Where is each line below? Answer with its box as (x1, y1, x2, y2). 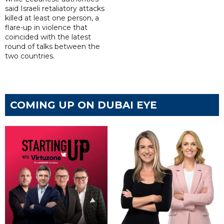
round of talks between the (5, 42, 100, 51)
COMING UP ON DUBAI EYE (10, 99, 157, 111)
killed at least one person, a (5, 13, 99, 23)
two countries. (5, 51, 54, 61)
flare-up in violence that (5, 23, 87, 32)
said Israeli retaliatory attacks (5, 4, 104, 13)
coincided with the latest (5, 32, 91, 42)
